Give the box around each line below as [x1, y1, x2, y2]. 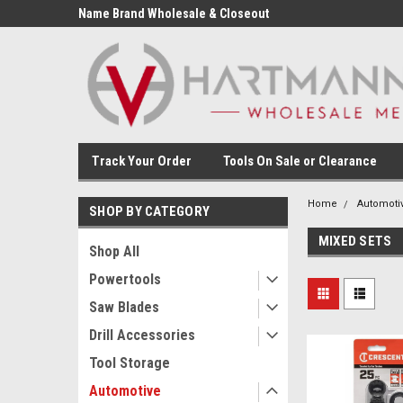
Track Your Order [92, 153, 192, 169]
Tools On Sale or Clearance [223, 153, 377, 169]
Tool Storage [89, 354, 170, 372]
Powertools [89, 271, 161, 288]
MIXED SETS [318, 233, 392, 249]
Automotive [89, 382, 161, 399]
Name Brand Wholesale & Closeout [78, 6, 269, 21]
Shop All [89, 243, 139, 260]
